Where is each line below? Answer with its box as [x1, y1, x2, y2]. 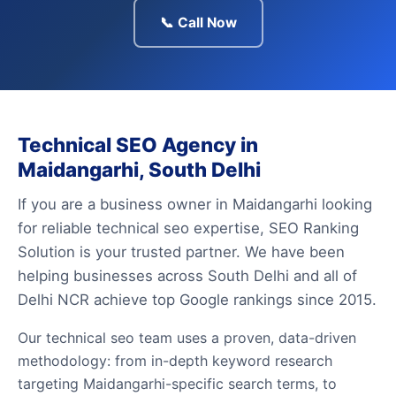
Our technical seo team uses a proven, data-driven [18, 329, 356, 346]
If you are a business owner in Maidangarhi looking [18, 195, 372, 213]
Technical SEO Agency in [18, 133, 258, 156]
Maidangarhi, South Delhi [18, 157, 261, 181]
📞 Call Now [159, 14, 237, 31]
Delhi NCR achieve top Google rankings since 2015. [18, 291, 377, 308]
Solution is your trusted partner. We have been [18, 243, 345, 261]
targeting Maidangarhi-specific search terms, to [18, 375, 337, 392]
